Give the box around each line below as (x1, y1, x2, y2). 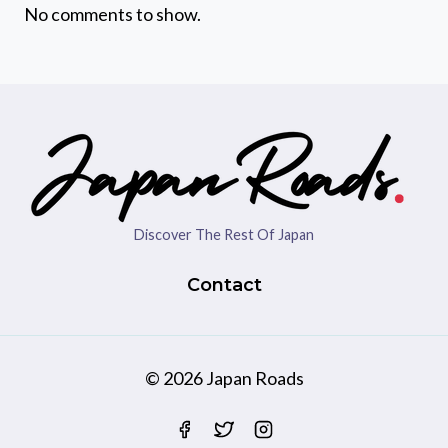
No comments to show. (24, 2, 201, 25)
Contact (186, 274, 262, 297)
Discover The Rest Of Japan (134, 225, 314, 243)
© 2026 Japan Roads (144, 366, 304, 389)
